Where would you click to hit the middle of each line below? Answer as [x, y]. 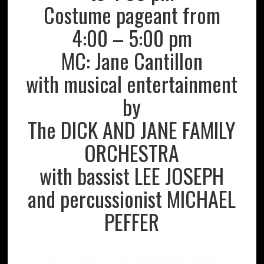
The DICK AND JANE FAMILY [132, 129]
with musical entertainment [132, 83]
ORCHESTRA [132, 152]
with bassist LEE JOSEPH [132, 175]
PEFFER [132, 221]
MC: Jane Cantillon [132, 60]
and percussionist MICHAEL [132, 198]
